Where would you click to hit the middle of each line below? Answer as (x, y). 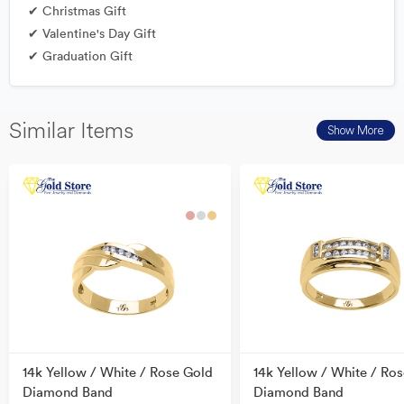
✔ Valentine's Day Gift (92, 33)
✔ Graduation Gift (80, 56)
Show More (356, 129)
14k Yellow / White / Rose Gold (118, 372)
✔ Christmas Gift (77, 11)
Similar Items (71, 130)
